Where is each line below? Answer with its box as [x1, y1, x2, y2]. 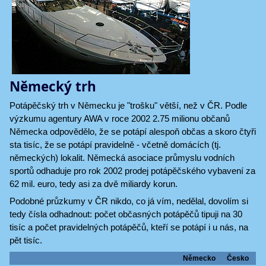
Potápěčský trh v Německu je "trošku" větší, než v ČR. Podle [9, 100, 247, 110]
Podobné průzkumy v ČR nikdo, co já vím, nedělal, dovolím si [9, 196, 248, 206]
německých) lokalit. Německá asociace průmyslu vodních [9, 152, 235, 163]
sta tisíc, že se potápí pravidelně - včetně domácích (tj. [9, 139, 221, 150]
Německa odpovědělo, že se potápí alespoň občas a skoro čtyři [9, 126, 256, 137]
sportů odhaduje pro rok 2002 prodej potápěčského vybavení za [9, 165, 255, 176]
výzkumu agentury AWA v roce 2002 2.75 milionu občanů [9, 113, 230, 123]
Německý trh [9, 77, 96, 96]
